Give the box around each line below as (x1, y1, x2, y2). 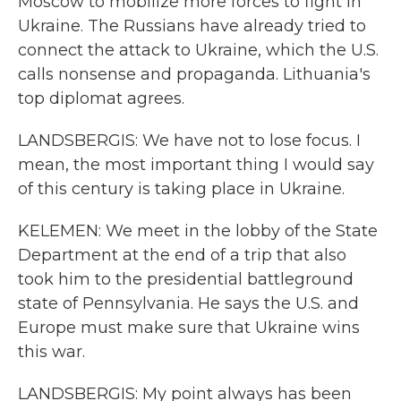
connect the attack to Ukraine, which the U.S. (18, 40, 379, 60)
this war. (18, 342, 85, 362)
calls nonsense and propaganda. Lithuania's (18, 64, 371, 84)
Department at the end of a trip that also (18, 245, 346, 265)
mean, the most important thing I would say (18, 155, 374, 175)
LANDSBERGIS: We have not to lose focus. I (18, 131, 361, 150)
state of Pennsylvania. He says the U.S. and (18, 294, 359, 313)
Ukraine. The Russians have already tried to (18, 16, 366, 36)
